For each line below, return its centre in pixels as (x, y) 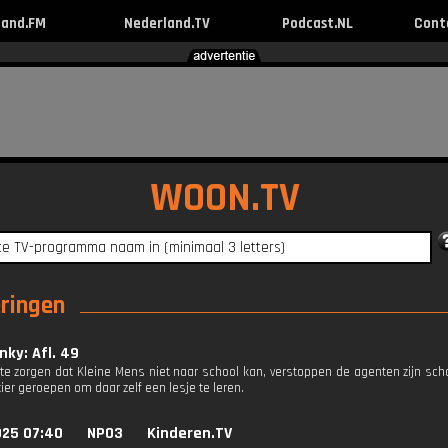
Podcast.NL (317, 23)
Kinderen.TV (189, 433)
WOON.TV (225, 198)
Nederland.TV (166, 23)
